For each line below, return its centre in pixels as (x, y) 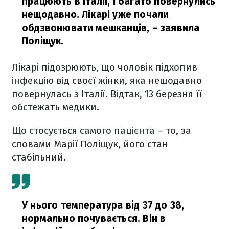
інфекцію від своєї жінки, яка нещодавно (107, 81)
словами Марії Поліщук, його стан (90, 144)
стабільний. (39, 157)
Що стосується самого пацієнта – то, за (101, 131)
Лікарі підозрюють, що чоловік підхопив (105, 67)
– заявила (175, 28)
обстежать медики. (55, 107)
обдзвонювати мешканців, (86, 28)
